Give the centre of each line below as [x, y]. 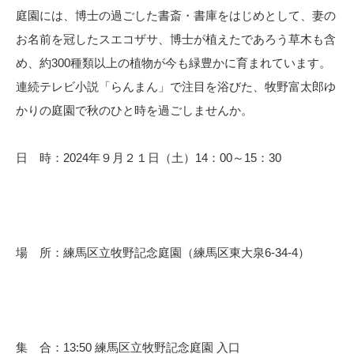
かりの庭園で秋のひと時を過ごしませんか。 [134, 110]
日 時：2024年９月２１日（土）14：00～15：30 [149, 158]
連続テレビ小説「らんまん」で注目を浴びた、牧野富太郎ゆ [176, 87]
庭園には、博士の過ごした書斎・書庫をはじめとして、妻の [176, 15]
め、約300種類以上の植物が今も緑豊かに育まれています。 [173, 63]
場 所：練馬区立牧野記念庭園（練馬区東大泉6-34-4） [163, 252]
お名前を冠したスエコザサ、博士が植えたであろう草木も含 [176, 39]
